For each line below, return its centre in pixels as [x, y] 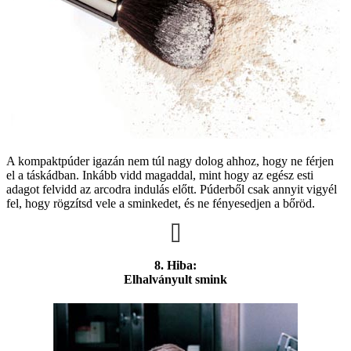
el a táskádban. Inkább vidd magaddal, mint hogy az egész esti [160, 175]
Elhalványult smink [175, 279]
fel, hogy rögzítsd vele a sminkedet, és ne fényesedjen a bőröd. [161, 203]
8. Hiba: [175, 265]
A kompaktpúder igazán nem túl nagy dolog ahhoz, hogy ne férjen [170, 161]
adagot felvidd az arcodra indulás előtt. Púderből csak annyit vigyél [172, 189]
